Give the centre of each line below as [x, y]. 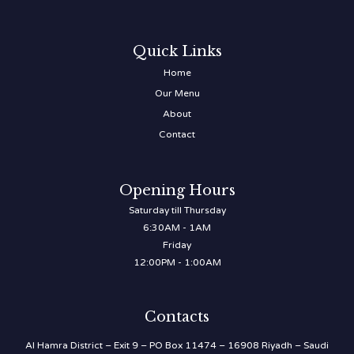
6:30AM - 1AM [177, 228]
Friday [177, 245]
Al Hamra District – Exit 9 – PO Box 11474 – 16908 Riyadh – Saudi [177, 346]
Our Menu [177, 94]
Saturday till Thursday [177, 211]
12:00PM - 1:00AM [177, 263]
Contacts [177, 317]
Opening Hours [177, 191]
